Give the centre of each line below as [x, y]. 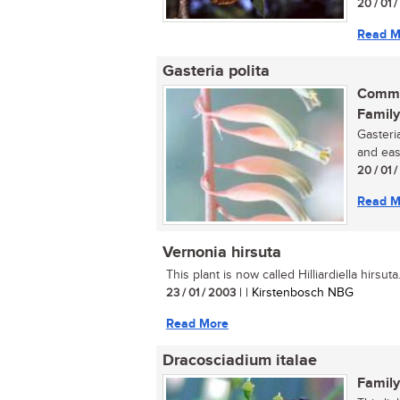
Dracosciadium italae [240, 361]
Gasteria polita [216, 71]
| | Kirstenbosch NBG [295, 293]
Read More [197, 324]
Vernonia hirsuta [222, 253]
